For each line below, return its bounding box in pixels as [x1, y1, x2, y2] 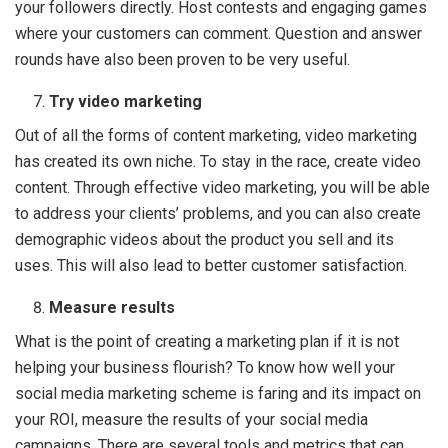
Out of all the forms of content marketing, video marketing [15, 125, 417, 145]
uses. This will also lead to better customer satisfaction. [15, 255, 407, 275]
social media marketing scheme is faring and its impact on [15, 383, 421, 403]
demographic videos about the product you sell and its [15, 229, 394, 249]
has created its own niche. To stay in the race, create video [15, 151, 421, 171]
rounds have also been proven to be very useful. [15, 49, 354, 69]
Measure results [49, 297, 176, 317]
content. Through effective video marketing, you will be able [15, 177, 430, 197]
